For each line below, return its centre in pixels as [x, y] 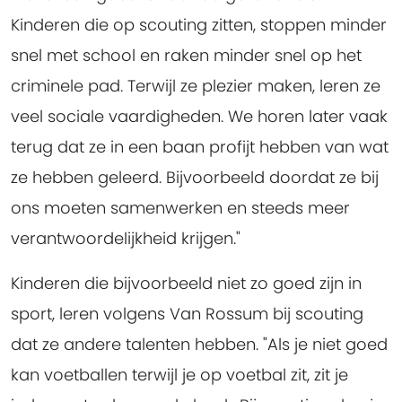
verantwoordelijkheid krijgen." [126, 239]
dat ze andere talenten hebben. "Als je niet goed [199, 345]
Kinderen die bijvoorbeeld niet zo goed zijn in [186, 284]
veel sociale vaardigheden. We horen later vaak [199, 117]
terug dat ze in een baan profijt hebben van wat [200, 147]
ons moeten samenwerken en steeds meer [180, 208]
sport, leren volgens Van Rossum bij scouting [187, 314]
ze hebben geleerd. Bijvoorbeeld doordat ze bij [195, 178]
